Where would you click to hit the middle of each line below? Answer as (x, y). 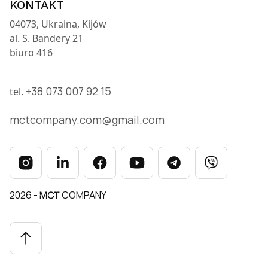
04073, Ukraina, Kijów (58, 24)
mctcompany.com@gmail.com (87, 120)
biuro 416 (31, 53)
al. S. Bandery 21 (46, 38)
